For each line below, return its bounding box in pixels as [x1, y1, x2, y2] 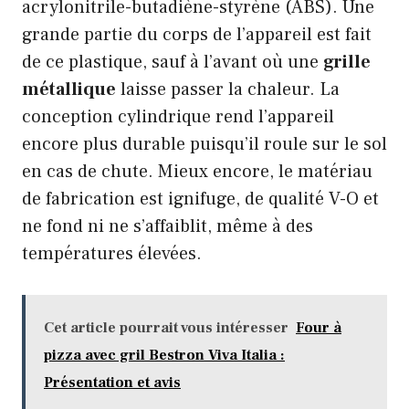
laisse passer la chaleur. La [116, 77, 340, 101]
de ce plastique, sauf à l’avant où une [22, 49, 323, 74]
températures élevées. [22, 241, 202, 266]
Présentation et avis [44, 372, 181, 392]
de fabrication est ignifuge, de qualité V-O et [22, 186, 379, 211]
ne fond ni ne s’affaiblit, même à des [22, 214, 313, 238]
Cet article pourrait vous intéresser [44, 318, 288, 337]
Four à [296, 318, 341, 337]
